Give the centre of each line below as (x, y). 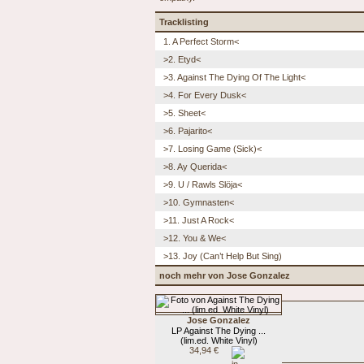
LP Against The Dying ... (219, 330)
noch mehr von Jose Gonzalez (225, 275)
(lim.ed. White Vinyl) (219, 340)
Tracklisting (184, 22)
